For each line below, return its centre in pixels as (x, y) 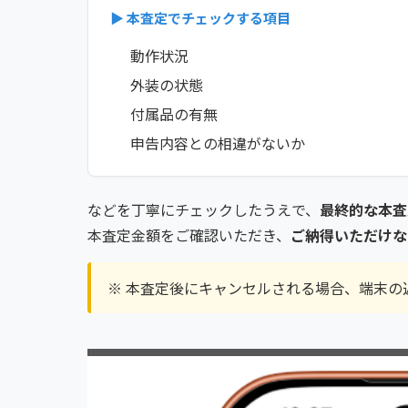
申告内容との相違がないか (218, 143)
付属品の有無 (174, 114)
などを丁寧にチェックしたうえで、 (204, 210)
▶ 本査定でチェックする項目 (200, 18)
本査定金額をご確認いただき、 (189, 235)
